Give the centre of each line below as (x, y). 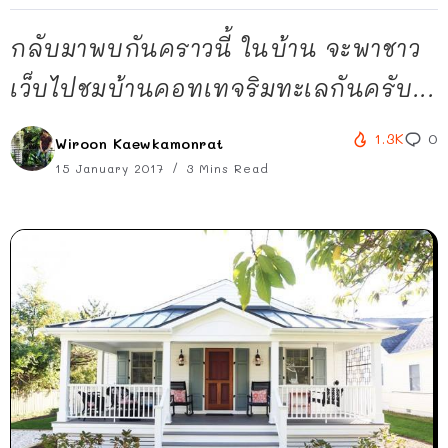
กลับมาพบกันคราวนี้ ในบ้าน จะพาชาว (215, 48)
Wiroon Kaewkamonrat (139, 143)
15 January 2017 (112, 168)
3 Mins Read (225, 168)
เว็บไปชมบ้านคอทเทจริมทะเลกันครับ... (222, 88)
